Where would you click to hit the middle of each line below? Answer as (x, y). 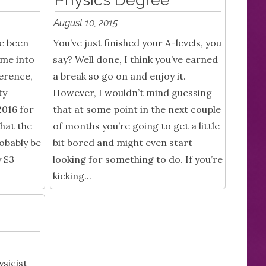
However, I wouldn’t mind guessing (132, 93)
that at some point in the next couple (137, 110)
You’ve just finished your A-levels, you (137, 43)
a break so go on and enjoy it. (119, 76)
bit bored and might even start (123, 143)
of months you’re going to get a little (136, 126)
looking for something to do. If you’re (138, 159)
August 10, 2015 (86, 23)
